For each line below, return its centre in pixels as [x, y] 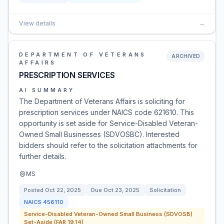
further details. [42, 156]
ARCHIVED [186, 56]
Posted [34, 190]
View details [37, 23]
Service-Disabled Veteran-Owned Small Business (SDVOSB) [108, 214]
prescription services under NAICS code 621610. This [106, 112]
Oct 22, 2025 [63, 190]
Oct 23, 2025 [121, 190]
